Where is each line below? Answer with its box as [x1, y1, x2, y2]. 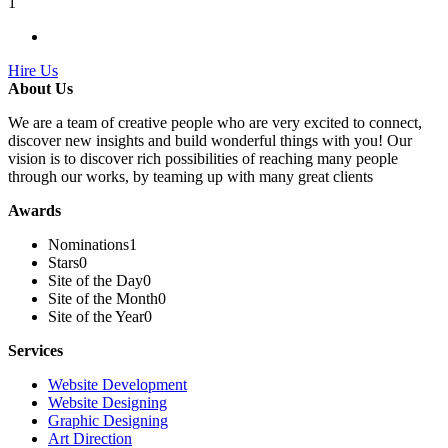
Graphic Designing [48, 411, 168, 429]
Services [8, 341, 63, 359]
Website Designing [48, 393, 167, 411]
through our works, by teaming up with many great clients [8, 167, 373, 185]
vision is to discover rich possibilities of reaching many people [8, 149, 398, 167]
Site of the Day [48, 271, 143, 289]
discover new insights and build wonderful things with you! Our [8, 131, 412, 149]
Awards [8, 201, 61, 219]
